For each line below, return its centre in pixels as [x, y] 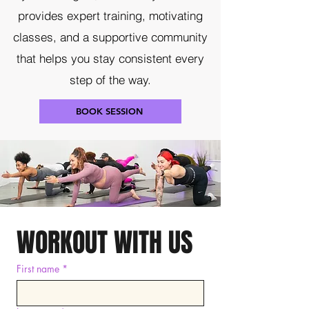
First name [38, 268]
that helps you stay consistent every [110, 58]
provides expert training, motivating [110, 15]
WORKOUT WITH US [105, 242]
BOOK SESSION [109, 111]
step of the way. [110, 79]
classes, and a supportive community [110, 37]
